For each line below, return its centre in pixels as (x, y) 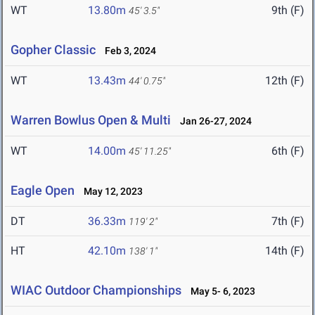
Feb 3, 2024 (127, 51)
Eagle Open (43, 191)
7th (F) (288, 221)
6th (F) (288, 151)
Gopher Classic (53, 50)
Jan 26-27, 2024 (213, 121)
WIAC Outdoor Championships (96, 290)
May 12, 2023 (110, 192)
